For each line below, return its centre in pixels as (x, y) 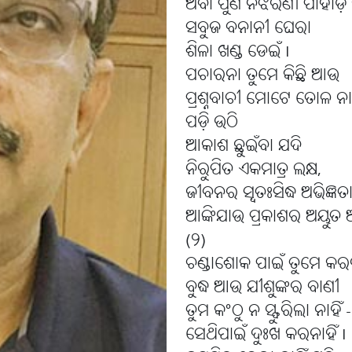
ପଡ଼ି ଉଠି (212, 123)
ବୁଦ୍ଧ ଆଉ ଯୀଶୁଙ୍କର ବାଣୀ (262, 288)
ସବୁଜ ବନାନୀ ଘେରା (248, 29)
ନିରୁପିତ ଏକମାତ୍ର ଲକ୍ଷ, (253, 170)
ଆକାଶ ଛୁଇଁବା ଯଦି (244, 147)
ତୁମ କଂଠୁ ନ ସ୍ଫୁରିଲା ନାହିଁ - (268, 312)
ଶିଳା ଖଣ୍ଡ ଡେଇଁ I (238, 53)
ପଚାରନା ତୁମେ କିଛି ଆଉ (262, 76)
